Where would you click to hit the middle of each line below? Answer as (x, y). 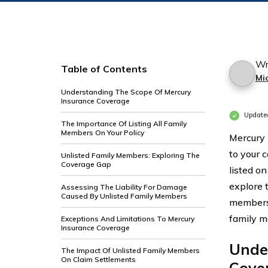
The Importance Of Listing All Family (124, 124)
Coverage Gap (86, 164)
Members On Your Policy (103, 133)
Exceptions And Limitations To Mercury (128, 219)
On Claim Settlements (98, 259)
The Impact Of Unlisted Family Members (130, 250)
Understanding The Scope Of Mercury (126, 92)
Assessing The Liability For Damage (124, 187)
